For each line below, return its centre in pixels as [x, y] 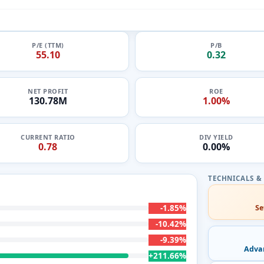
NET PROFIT [48, 91]
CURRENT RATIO [48, 137]
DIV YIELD [216, 137]
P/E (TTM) [48, 45]
